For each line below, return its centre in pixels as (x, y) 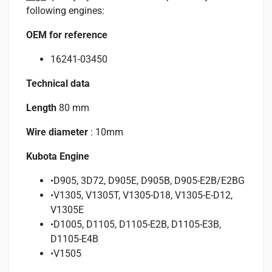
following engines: (65, 10)
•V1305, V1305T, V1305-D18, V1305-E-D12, (141, 195)
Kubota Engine (58, 156)
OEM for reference (67, 35)
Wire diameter (57, 132)
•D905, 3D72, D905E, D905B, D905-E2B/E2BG (148, 180)
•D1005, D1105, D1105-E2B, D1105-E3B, (136, 224)
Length (41, 107)
